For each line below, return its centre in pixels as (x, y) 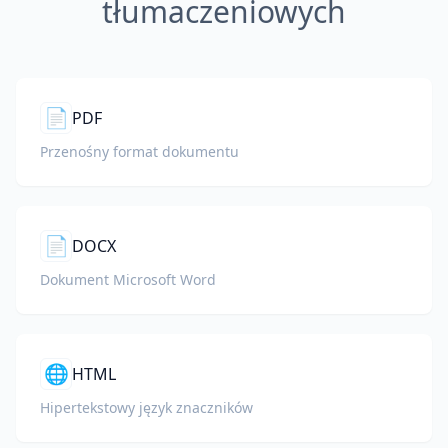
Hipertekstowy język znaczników (146, 407)
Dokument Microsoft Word (128, 279)
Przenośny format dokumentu (139, 151)
